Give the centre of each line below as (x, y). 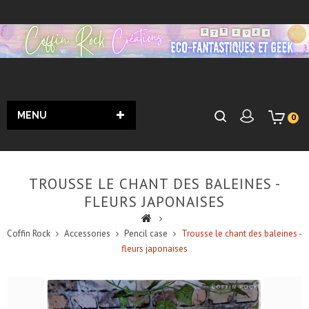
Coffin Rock (29, 233)
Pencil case (146, 233)
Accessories (87, 233)
